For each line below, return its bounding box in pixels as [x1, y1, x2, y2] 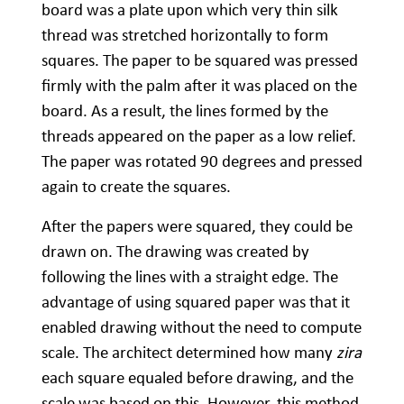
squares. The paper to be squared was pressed [41, 50, 358, 71]
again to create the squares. [41, 176, 231, 197]
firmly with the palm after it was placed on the [41, 75, 357, 96]
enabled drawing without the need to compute [41, 317, 362, 338]
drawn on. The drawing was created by [41, 241, 309, 262]
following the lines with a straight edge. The [41, 266, 338, 288]
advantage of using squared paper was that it [41, 291, 350, 313]
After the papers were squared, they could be [41, 216, 353, 237]
